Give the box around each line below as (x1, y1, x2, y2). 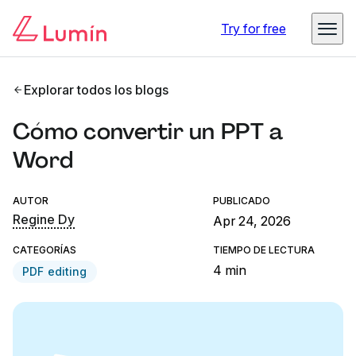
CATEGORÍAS (13, 244, 77, 256)
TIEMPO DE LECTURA (213, 244, 315, 256)
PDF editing (22, 265, 87, 278)
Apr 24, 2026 (213, 213, 292, 229)
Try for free (221, 21, 286, 37)
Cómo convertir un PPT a (13, 117, 284, 146)
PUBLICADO (213, 195, 271, 207)
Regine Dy (13, 211, 75, 227)
